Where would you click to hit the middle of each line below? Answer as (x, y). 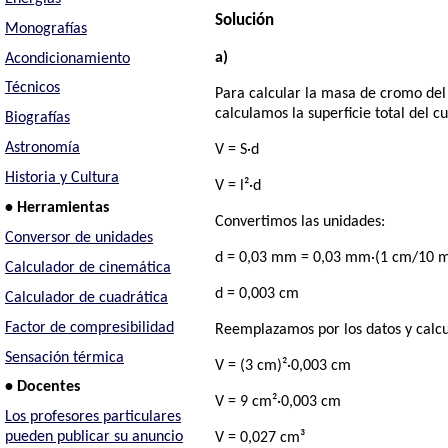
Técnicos (32, 88)
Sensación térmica (64, 357)
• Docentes (42, 387)
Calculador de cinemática (87, 267)
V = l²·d (238, 185)
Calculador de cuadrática (86, 297)
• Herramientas (56, 208)
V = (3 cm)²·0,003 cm (283, 365)
